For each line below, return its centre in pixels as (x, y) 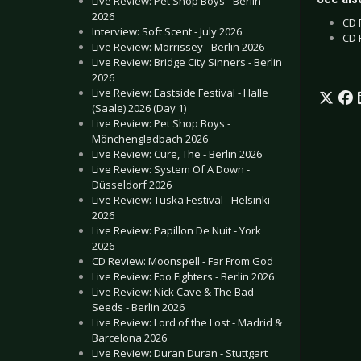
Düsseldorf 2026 (132, 185)
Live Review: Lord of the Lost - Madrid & (187, 322)
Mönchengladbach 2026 (150, 139)
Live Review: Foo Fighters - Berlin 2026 (183, 276)
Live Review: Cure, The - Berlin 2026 (177, 154)
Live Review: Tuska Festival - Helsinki (181, 200)
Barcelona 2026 (129, 338)
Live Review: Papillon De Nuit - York (176, 230)
